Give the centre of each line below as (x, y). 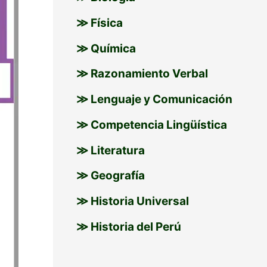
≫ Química (106, 48)
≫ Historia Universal (132, 201)
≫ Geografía (110, 176)
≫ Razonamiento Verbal (142, 74)
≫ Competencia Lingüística (151, 125)
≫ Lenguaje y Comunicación (154, 100)
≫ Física (99, 23)
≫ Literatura (110, 150)
